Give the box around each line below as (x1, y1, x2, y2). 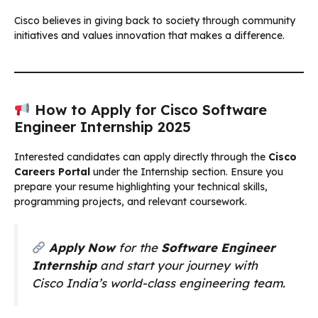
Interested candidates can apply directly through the (14, 150, 268, 163)
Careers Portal (14, 165, 90, 178)
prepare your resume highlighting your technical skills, (14, 180, 268, 193)
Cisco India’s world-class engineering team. (32, 275, 285, 290)
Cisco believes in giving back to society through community (14, 13, 295, 27)
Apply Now (49, 239, 116, 255)
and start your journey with (97, 257, 258, 273)
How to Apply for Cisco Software (30, 100, 267, 119)
